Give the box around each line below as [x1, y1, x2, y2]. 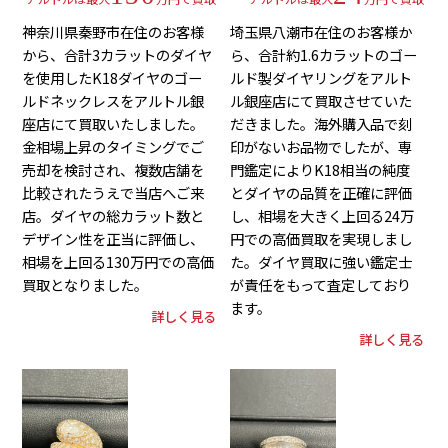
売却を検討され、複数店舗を [22, 159, 205, 181]
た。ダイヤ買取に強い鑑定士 [230, 251, 413, 273]
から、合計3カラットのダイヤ [22, 44, 213, 66]
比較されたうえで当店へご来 [22, 182, 205, 204]
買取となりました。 [22, 274, 149, 296]
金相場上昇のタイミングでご [22, 136, 205, 158]
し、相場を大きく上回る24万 [230, 205, 415, 227]
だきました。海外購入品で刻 [230, 113, 413, 135]
